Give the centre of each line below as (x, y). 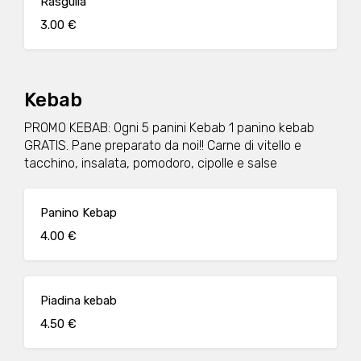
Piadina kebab (79, 301)
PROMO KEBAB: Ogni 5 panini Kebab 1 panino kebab (169, 128)
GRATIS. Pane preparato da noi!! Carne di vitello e (163, 145)
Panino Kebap (79, 213)
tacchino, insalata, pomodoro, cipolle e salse (151, 163)
